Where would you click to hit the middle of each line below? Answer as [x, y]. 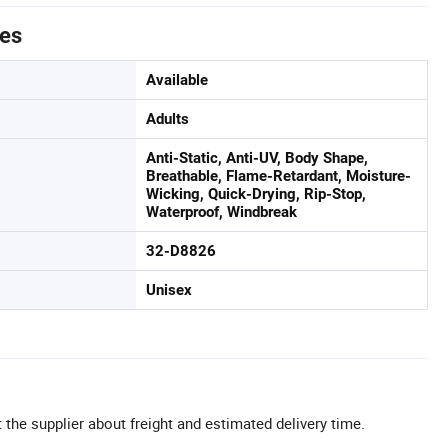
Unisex [169, 290]
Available [177, 80]
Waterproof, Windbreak [221, 212]
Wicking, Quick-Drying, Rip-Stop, [256, 194]
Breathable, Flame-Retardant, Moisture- [278, 176]
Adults [167, 119]
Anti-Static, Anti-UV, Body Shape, [257, 158]
